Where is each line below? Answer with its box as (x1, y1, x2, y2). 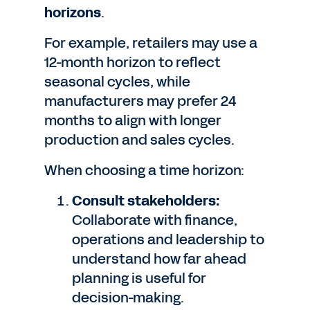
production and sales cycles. (44, 130, 235, 149)
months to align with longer (44, 111, 221, 130)
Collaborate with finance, (72, 210, 237, 230)
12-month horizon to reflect (44, 53, 221, 72)
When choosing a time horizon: (44, 161, 244, 180)
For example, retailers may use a (44, 33, 257, 53)
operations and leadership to (72, 230, 264, 249)
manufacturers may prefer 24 (44, 91, 236, 111)
